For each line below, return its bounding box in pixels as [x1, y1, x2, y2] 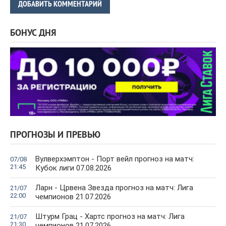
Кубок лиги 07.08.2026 [35, 163, 111, 173]
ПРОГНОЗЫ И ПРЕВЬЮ [10, 130, 100, 142]
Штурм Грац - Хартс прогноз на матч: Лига [35, 212, 185, 221]
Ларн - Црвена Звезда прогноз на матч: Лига [35, 183, 193, 193]
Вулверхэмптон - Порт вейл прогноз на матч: [35, 154, 194, 164]
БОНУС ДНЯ [10, 28, 56, 40]
